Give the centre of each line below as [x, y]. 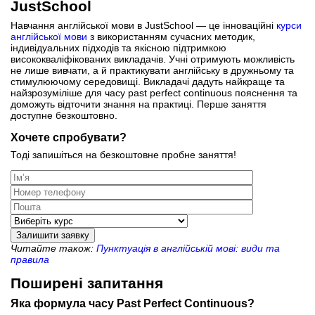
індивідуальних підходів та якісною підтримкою [118, 47]
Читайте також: [53, 248]
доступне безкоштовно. [64, 115]
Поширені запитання [87, 283]
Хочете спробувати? [69, 137]
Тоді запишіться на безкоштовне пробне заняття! [123, 154]
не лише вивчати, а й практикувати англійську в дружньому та [152, 70]
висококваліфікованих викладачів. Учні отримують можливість [153, 59]
